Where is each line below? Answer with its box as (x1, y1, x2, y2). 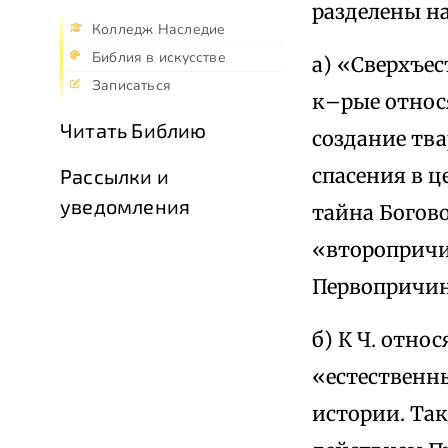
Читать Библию (60, 118, 207, 143)
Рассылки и (60, 164, 169, 189)
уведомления (60, 194, 191, 219)
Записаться (92, 76, 172, 96)
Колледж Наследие (92, 20, 226, 40)
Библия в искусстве (92, 48, 226, 68)
